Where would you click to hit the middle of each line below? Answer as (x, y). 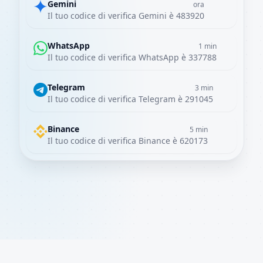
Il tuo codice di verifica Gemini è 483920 (126, 16)
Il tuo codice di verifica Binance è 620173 (128, 141)
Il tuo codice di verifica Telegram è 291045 (130, 99)
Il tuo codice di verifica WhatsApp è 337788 (132, 57)
